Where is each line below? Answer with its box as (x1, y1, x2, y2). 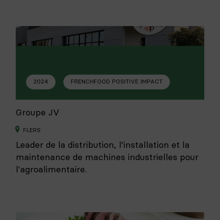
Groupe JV (16, 107, 59, 118)
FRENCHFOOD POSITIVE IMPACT (70, 78, 163, 85)
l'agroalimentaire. (16, 164, 87, 175)
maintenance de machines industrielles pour (16, 151, 198, 163)
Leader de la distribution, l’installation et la (16, 139, 190, 150)
